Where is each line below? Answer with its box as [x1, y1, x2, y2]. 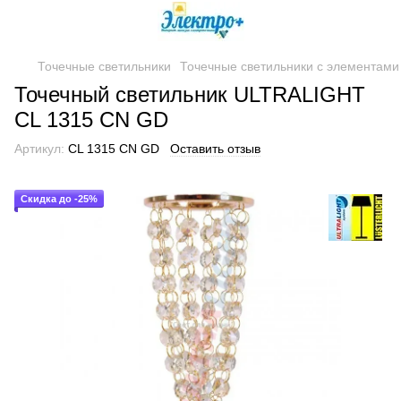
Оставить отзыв [170, 141, 260, 156]
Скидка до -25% [21, 193, 98, 204]
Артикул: [14, 141, 64, 156]
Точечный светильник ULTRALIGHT [14, 82, 365, 107]
